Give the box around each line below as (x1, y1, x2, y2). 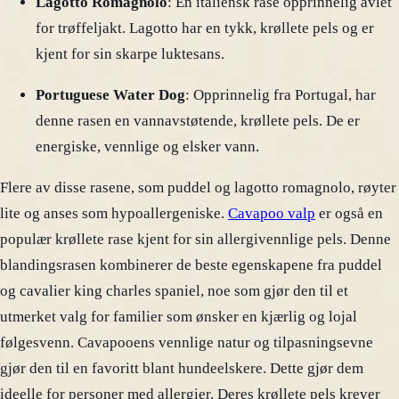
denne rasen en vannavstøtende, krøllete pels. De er (36, 112, 360, 129)
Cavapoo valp (228, 204, 315, 222)
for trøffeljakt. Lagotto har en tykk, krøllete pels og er (36, 20, 374, 37)
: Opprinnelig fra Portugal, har (185, 86, 376, 103)
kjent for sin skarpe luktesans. (36, 45, 224, 63)
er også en (315, 204, 383, 222)
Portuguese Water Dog (36, 86, 185, 103)
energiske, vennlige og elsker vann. (36, 138, 259, 155)
